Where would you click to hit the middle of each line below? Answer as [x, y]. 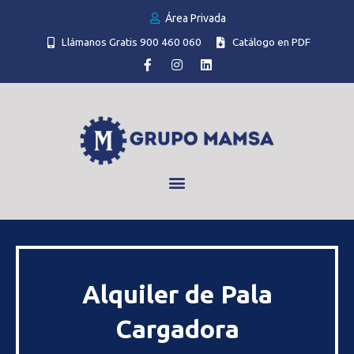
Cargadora [177, 328]
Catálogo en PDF [271, 42]
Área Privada [196, 18]
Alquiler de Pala [177, 294]
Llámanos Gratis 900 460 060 [132, 42]
